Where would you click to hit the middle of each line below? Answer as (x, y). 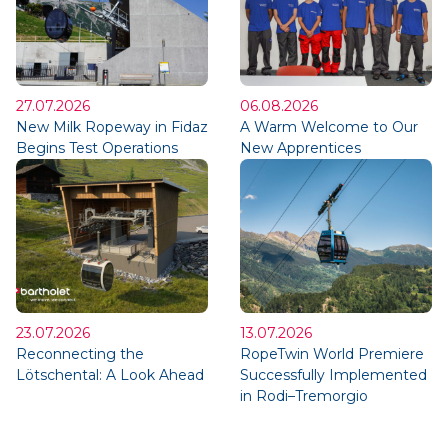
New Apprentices (300, 147)
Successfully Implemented (333, 375)
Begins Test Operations (97, 147)
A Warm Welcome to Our (329, 126)
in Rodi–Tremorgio (304, 396)
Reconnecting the (80, 354)
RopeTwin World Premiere (332, 354)
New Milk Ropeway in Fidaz (112, 126)
